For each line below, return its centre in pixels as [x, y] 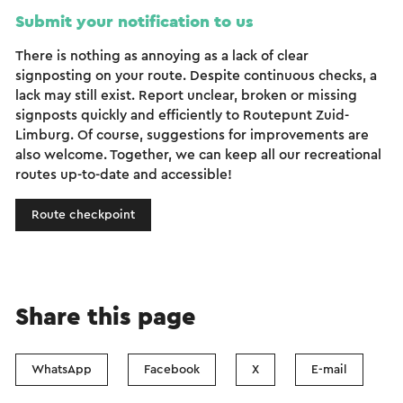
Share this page [105, 318]
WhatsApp [62, 370]
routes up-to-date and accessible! [124, 175]
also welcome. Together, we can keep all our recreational [198, 156]
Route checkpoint [83, 215]
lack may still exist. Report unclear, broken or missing [186, 96]
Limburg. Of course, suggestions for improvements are [192, 136]
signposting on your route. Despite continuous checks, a [196, 76]
